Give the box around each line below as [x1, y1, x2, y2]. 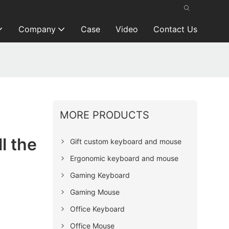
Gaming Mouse [70, 187, 120, 196]
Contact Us [153, 24, 197, 34]
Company [18, 24, 56, 34]
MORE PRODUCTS [59, 108, 149, 121]
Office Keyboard [70, 204, 125, 213]
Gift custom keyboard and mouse [70, 136, 181, 146]
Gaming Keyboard [70, 170, 130, 179]
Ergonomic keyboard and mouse [70, 153, 178, 163]
